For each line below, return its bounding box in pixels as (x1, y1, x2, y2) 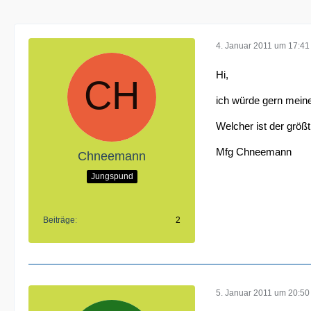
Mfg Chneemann (216, 146, 292, 158)
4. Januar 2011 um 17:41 (216, 40, 310, 51)
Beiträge (43, 215, 75, 225)
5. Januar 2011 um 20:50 (216, 287, 310, 298)
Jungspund (90, 171, 133, 181)
